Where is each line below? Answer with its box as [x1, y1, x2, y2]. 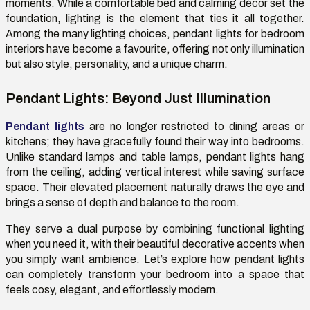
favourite [123, 42, 167, 55]
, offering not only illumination [167, 42, 304, 55]
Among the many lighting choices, [6, 27, 173, 39]
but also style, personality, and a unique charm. [6, 57, 228, 70]
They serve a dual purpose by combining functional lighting [6, 223, 304, 235]
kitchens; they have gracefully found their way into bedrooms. [6, 136, 304, 148]
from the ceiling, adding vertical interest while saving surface [6, 166, 304, 179]
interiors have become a [6, 42, 123, 55]
